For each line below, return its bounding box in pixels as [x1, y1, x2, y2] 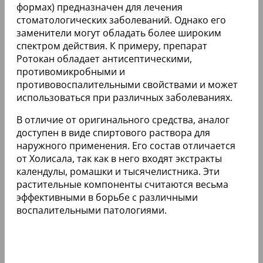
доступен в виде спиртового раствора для [16, 126, 210, 139]
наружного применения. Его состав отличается [16, 139, 235, 152]
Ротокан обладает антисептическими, [16, 52, 192, 65]
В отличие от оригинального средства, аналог [16, 113, 230, 126]
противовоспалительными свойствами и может [16, 77, 238, 91]
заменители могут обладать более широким [16, 26, 221, 39]
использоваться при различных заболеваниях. [16, 90, 232, 104]
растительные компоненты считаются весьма [16, 177, 228, 191]
